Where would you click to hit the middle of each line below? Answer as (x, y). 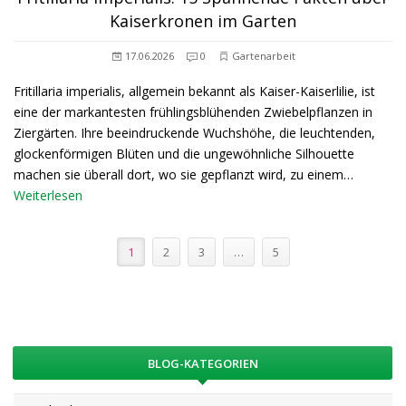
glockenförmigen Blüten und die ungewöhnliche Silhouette (184, 154)
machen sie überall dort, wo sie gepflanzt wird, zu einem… (184, 174)
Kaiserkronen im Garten (203, 21)
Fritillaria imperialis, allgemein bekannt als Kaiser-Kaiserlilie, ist (194, 91)
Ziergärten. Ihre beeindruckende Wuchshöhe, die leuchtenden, (194, 133)
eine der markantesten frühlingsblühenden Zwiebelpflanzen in (193, 112)
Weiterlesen (48, 195)
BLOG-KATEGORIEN (203, 363)
